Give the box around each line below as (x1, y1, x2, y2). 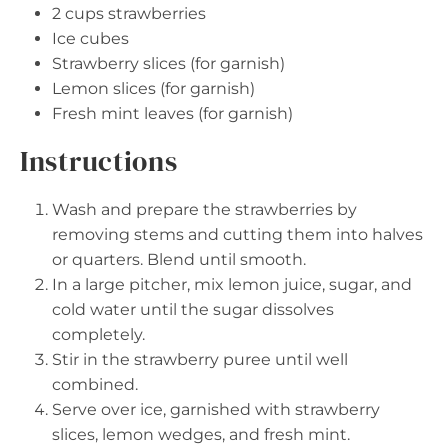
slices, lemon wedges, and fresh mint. (52, 425, 350, 444)
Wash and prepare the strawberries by (52, 200, 357, 219)
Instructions (20, 142, 178, 180)
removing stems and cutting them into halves (52, 225, 423, 244)
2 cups (52, 4, 104, 23)
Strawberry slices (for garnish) (52, 54, 285, 73)
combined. (52, 375, 138, 394)
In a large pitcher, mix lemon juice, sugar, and (52, 275, 412, 294)
